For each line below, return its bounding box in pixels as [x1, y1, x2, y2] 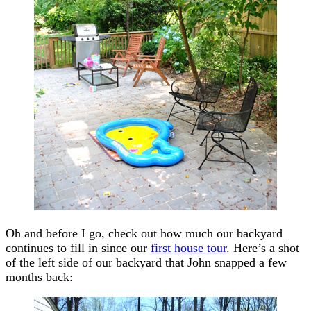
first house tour [151, 240, 226, 255]
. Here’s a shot [226, 240, 299, 255]
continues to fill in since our [6, 240, 151, 255]
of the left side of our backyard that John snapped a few [6, 255, 287, 269]
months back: [6, 269, 73, 284]
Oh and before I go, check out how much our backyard [6, 226, 283, 240]
